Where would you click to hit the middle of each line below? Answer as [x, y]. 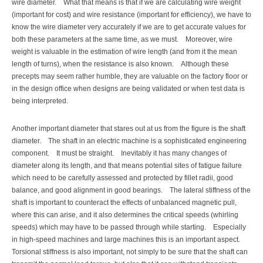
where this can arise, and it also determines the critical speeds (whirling [125, 215]
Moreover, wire [209, 39]
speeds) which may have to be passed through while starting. [109, 227]
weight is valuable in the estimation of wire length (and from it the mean [124, 51]
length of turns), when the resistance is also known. [93, 64]
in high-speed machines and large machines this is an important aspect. [126, 240]
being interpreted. [40, 101]
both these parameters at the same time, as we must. [95, 39]
